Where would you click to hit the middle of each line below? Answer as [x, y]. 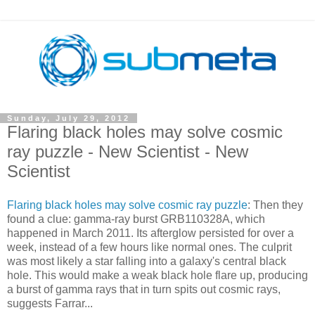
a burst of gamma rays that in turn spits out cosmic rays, [144, 289]
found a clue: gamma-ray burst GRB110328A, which [136, 219]
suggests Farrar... [50, 303]
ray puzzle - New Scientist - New [128, 152]
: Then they [275, 205]
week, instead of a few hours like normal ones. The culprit [149, 247]
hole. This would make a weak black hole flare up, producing [157, 275]
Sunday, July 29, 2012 [69, 118]
